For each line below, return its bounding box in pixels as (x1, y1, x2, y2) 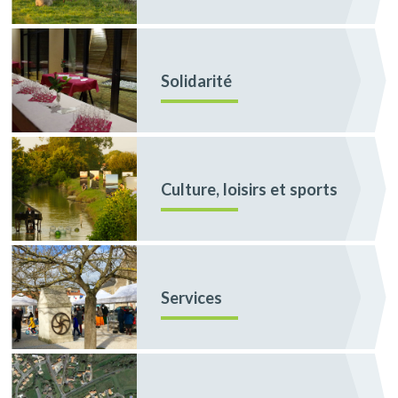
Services (161, 287, 223, 307)
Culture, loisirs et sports (161, 179, 338, 199)
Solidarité (161, 70, 233, 91)
